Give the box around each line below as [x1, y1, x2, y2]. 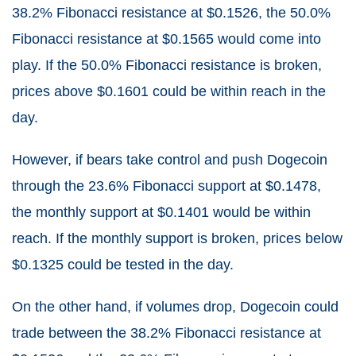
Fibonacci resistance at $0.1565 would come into [12, 30, 321, 47]
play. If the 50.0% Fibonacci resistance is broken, [12, 56, 322, 73]
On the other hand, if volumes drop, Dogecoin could [12, 298, 339, 315]
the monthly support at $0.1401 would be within [12, 203, 311, 220]
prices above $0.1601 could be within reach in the [12, 83, 326, 99]
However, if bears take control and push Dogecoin [12, 151, 327, 168]
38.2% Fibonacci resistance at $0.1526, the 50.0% [12, 4, 331, 21]
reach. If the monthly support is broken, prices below [12, 230, 342, 246]
